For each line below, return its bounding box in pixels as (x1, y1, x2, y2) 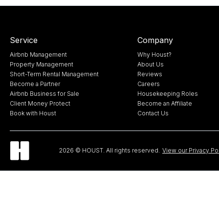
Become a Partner (10, 80, 60, 88)
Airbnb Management (10, 50, 67, 58)
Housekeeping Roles (137, 89, 198, 97)
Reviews (137, 70, 162, 78)
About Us (137, 60, 164, 68)
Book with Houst (10, 109, 56, 117)
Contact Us (137, 109, 169, 117)
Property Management (10, 60, 73, 68)
